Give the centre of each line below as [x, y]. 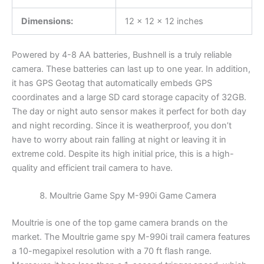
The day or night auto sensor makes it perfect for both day [129, 111]
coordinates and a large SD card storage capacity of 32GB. [129, 97]
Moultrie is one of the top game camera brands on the [120, 223]
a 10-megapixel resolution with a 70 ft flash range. [112, 251]
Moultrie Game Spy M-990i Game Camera [133, 196]
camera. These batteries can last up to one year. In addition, [131, 69]
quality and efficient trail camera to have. [92, 168]
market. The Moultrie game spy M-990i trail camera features [131, 237]
